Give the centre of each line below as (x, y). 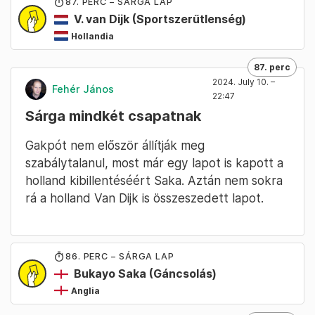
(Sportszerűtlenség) (188, 19)
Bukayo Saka (110, 274)
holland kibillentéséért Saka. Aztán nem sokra (154, 180)
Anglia (89, 290)
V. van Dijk (102, 19)
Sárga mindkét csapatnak (113, 116)
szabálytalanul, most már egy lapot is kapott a (154, 162)
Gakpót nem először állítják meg (115, 145)
